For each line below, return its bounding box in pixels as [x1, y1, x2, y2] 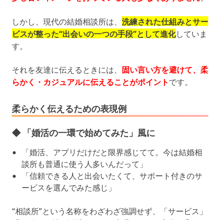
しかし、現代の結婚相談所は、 [12, 16, 122, 26]
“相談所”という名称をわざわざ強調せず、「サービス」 [12, 205, 207, 216]
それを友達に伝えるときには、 [12, 64, 122, 74]
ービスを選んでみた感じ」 [22, 182, 116, 192]
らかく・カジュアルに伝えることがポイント [12, 76, 169, 87]
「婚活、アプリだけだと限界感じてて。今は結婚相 [22, 146, 202, 157]
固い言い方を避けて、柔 [122, 64, 208, 75]
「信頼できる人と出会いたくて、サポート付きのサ [22, 170, 202, 180]
